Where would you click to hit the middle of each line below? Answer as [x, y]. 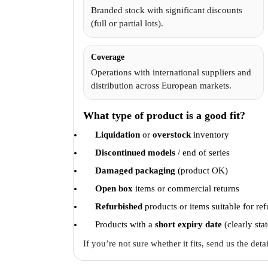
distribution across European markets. [161, 85]
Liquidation [118, 134]
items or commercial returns [186, 188]
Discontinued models [135, 152]
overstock [172, 134]
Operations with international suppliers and [171, 72]
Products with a [125, 224]
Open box [114, 188]
